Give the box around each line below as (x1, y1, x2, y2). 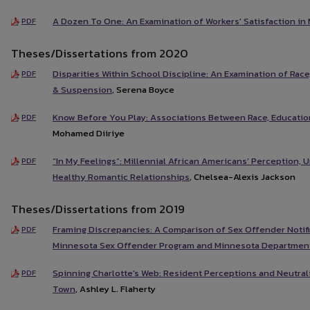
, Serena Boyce (112, 82, 174, 96)
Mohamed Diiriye (53, 127, 125, 140)
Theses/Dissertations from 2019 (11, 199, 185, 218)
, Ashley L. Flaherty (75, 282, 156, 295)
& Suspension (53, 82, 112, 96)
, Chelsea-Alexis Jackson (190, 170, 295, 184)
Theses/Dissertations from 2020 (11, 44, 188, 62)
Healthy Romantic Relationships (53, 170, 190, 184)
